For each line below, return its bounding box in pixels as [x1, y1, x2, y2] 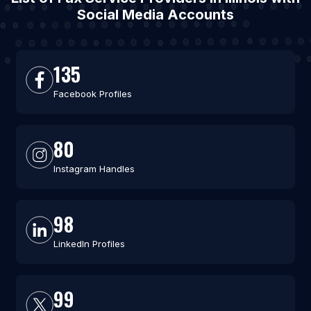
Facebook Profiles [53, 88, 132, 100]
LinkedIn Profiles [53, 238, 125, 250]
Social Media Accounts [77, 6, 234, 24]
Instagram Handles [53, 163, 135, 175]
